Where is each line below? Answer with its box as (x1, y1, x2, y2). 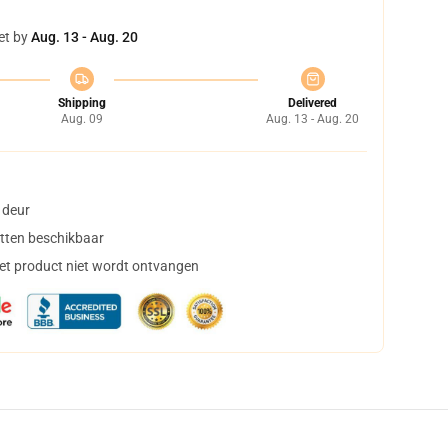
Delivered (288, 96, 337, 110)
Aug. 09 (60, 112, 103, 126)
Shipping (57, 96, 106, 110)
